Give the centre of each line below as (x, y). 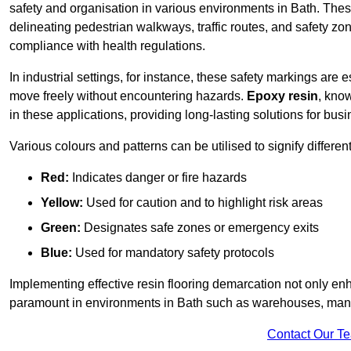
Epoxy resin (282, 96)
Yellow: (62, 203)
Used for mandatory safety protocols (173, 253)
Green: (61, 228)
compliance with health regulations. (107, 46)
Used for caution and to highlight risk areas (203, 203)
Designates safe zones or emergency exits (200, 228)
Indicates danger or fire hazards (158, 178)
